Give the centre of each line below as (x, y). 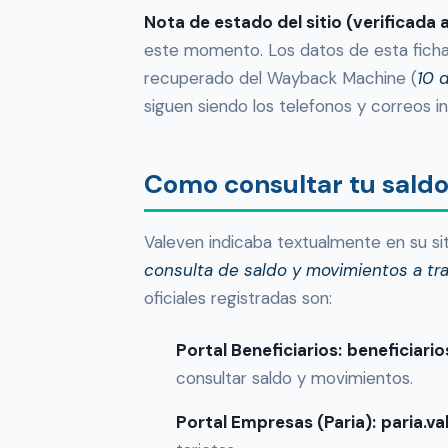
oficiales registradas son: (238, 298)
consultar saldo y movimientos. (294, 378)
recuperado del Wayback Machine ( (280, 78)
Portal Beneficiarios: (259, 350)
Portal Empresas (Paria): (276, 422)
